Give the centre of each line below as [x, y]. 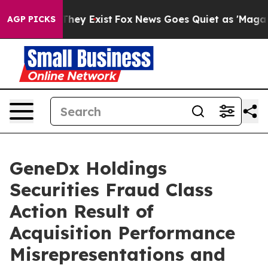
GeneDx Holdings [88, 168]
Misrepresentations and [118, 254]
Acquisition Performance [122, 233]
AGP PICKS [31, 19]
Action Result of [82, 211]
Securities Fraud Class [111, 190]
